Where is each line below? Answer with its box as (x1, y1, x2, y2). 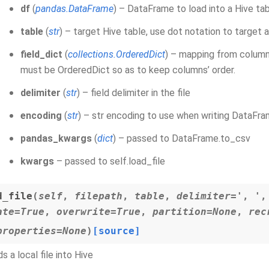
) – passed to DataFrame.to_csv (113, 133, 250, 144)
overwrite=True (56, 206, 141, 217)
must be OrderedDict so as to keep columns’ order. (20, 64, 235, 76)
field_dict (20, 49, 62, 60)
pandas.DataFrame (35, 3, 113, 14)
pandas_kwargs (20, 133, 92, 144)
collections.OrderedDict (68, 49, 165, 60)
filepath (74, 190, 122, 202)
